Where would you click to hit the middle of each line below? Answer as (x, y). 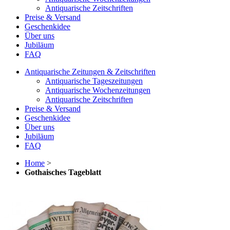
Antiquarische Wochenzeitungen (98, 90)
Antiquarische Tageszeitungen (94, 81)
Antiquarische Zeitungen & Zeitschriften (90, 72)
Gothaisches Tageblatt (63, 172)
